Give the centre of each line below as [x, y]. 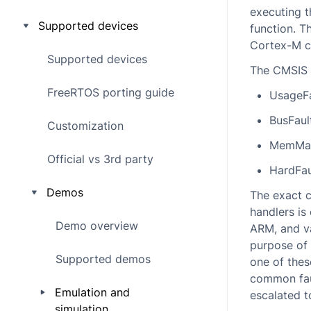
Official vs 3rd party [100, 159]
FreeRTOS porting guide [111, 92]
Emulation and [92, 292]
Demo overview [97, 226]
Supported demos [103, 259]
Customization [85, 126]
